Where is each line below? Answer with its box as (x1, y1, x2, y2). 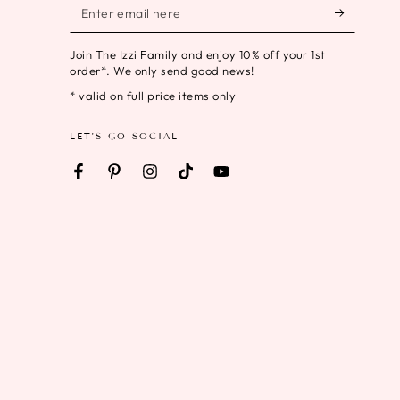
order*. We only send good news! (70, 63, 254, 78)
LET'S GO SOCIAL (70, 130, 179, 142)
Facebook (77, 172, 137, 189)
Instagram (148, 172, 211, 189)
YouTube (220, 172, 271, 189)
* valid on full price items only (70, 88, 237, 103)
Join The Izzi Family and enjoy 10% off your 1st (70, 47, 326, 62)
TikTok (184, 172, 225, 189)
